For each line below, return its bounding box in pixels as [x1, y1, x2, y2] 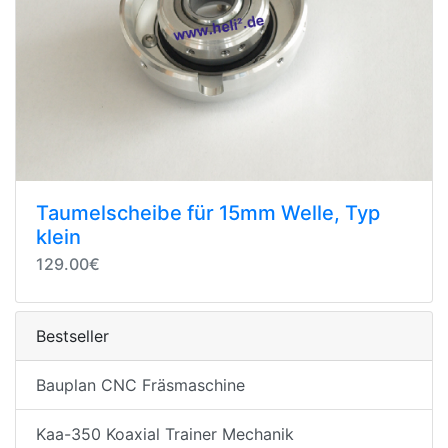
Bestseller [36, 325, 109, 346]
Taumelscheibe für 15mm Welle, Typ [36, 200, 380, 225]
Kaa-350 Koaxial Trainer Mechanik [36, 423, 294, 444]
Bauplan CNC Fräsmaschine [36, 374, 245, 395]
